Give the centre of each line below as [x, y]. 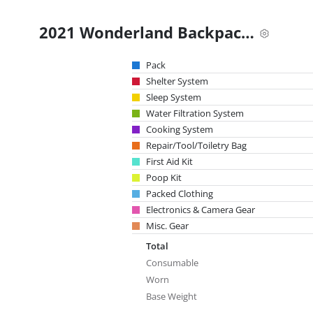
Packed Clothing [180, 194]
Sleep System [174, 97]
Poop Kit [164, 177]
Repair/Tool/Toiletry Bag [196, 145]
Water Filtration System [195, 113]
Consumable [172, 263]
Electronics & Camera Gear [201, 210]
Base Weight [172, 296]
